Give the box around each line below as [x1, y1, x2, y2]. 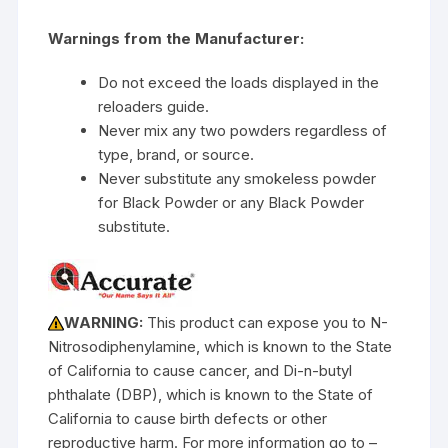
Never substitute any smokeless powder [98, 168, 377, 188]
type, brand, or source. [98, 144, 255, 164]
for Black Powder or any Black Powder [98, 192, 365, 212]
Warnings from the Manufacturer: [48, 28, 305, 48]
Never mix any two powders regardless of [98, 120, 388, 140]
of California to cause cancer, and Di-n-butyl [48, 360, 353, 380]
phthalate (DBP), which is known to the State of [48, 384, 374, 404]
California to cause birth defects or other [48, 408, 328, 428]
